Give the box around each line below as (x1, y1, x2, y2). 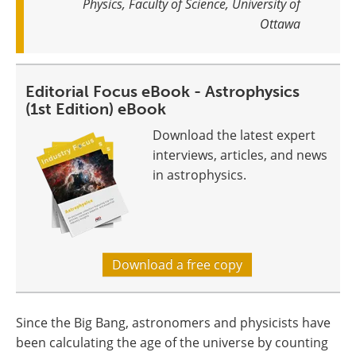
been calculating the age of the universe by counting (16, 333, 328, 351)
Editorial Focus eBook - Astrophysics (25, 81, 300, 101)
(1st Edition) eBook (25, 99, 166, 118)
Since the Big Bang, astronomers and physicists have (16, 313, 331, 331)
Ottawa (260, 14, 300, 32)
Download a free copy (111, 255, 242, 273)
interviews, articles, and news (153, 145, 327, 164)
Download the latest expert (153, 126, 315, 144)
